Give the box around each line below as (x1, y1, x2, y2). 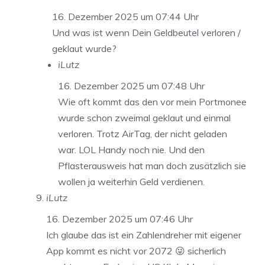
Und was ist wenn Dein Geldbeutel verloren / (52, 26, 241, 38)
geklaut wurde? (52, 42, 117, 54)
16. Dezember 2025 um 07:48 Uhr (58, 79, 205, 92)
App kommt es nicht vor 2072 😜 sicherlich (46, 244, 226, 257)
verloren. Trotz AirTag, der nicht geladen (58, 127, 227, 140)
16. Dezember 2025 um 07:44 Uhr (52, 10, 199, 22)
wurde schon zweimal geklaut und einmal (58, 111, 231, 124)
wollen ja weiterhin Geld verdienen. (58, 175, 205, 188)
